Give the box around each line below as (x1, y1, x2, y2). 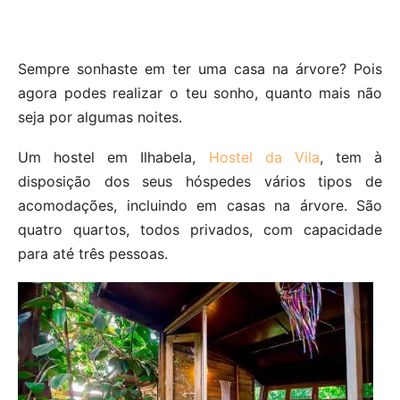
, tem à (319, 147, 382, 166)
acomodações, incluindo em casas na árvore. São (18, 196, 382, 214)
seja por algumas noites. (18, 107, 182, 126)
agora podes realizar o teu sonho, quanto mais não (18, 83, 382, 102)
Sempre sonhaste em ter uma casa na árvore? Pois (18, 59, 382, 78)
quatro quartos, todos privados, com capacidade (18, 220, 382, 238)
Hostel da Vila (208, 147, 320, 166)
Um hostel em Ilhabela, (18, 147, 209, 166)
